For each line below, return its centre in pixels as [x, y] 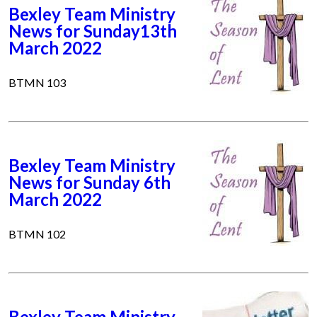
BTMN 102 [37, 234]
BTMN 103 [37, 83]
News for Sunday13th [93, 31]
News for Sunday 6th [90, 183]
